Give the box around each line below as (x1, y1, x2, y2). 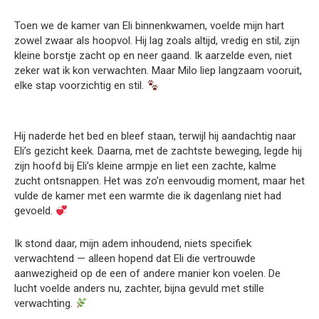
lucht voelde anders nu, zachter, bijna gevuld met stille (14, 282, 264, 295)
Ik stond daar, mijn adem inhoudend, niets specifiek (14, 237, 251, 250)
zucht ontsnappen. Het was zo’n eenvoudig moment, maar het (14, 174, 305, 187)
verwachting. (14, 297, 75, 310)
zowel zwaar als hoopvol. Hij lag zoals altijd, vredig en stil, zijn (14, 34, 300, 47)
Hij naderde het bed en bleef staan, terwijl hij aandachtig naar (14, 130, 296, 142)
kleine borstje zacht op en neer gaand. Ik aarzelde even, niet (14, 49, 292, 62)
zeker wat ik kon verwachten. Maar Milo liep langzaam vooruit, (14, 64, 302, 77)
